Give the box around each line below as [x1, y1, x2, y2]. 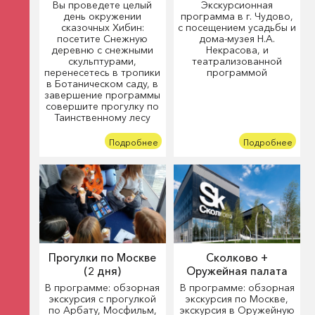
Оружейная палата [186, 264, 288, 278]
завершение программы [44, 89, 161, 102]
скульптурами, [68, 55, 137, 68]
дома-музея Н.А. [199, 32, 276, 46]
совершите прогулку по [46, 100, 160, 113]
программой [207, 66, 268, 79]
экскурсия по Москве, [186, 292, 289, 305]
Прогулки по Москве [49, 251, 157, 265]
